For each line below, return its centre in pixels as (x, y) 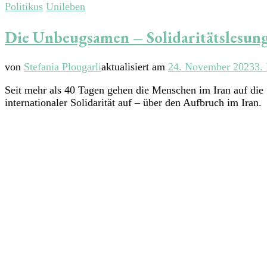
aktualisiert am (135, 67)
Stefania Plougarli (63, 67)
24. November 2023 (211, 67)
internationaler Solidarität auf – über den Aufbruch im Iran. (135, 103)
